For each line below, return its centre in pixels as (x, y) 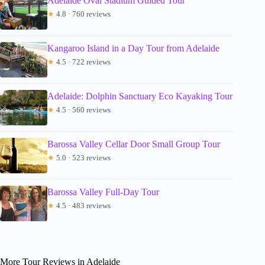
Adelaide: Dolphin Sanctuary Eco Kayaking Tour (140, 96)
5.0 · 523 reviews (83, 157)
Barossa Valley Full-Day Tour (103, 192)
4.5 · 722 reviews (83, 62)
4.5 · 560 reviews (83, 109)
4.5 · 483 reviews (83, 205)
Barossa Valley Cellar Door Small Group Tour (134, 144)
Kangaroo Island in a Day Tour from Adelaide (133, 48)
